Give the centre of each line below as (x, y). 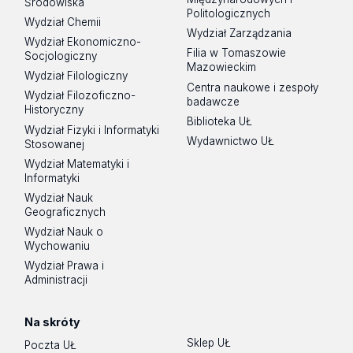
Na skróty (53, 321)
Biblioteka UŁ (220, 121)
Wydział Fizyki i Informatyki (92, 130)
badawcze (214, 101)
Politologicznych (229, 14)
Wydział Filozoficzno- (80, 96)
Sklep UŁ (209, 342)
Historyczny (54, 110)
